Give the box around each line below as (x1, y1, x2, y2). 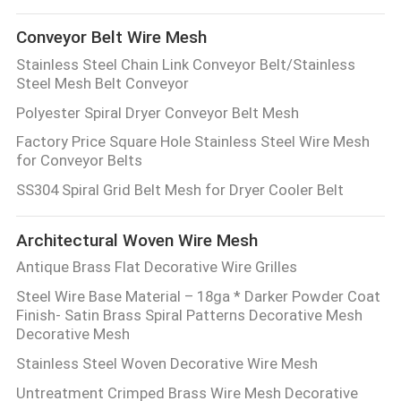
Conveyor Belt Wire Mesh (15, 27, 207, 48)
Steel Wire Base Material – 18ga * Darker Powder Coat (15, 287, 380, 306)
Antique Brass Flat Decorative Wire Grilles (15, 258, 297, 277)
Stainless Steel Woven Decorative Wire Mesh (15, 354, 318, 373)
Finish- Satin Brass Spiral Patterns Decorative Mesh (15, 306, 363, 325)
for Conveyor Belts (15, 151, 142, 170)
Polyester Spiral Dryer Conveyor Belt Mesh (15, 103, 299, 122)
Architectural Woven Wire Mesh (15, 229, 258, 251)
